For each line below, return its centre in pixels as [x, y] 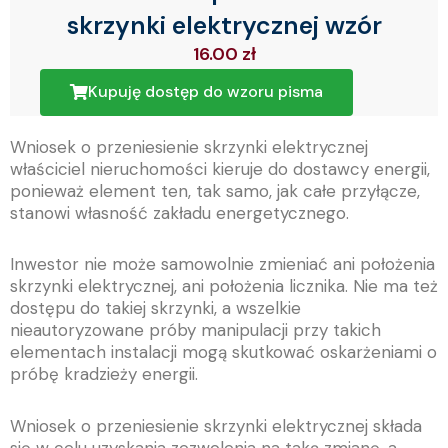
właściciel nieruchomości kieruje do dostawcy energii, [220, 168]
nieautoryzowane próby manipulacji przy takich [195, 330]
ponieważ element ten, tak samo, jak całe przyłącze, [215, 190]
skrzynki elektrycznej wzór [224, 26]
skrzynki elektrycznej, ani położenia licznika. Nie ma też [224, 286]
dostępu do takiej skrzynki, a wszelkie [155, 308]
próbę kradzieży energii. [104, 374]
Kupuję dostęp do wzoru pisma [205, 91]
